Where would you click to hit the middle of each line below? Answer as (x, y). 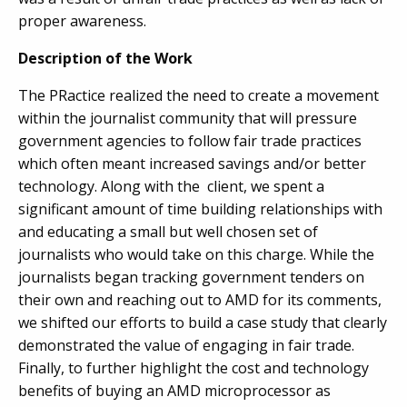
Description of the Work (105, 58)
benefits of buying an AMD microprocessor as (174, 391)
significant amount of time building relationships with (200, 209)
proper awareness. (82, 21)
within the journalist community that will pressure (188, 118)
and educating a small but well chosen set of (168, 232)
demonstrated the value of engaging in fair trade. (186, 345)
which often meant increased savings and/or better (192, 164)
